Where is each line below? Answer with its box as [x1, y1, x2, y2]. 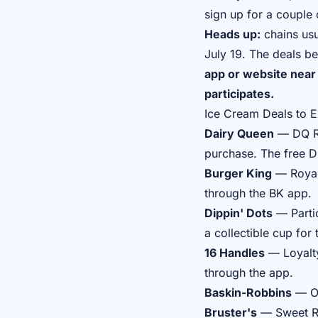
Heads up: [204, 27, 261, 41]
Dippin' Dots [204, 206, 273, 220]
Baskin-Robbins [204, 285, 292, 300]
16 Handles [204, 246, 265, 260]
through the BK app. [204, 186, 312, 200]
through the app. [204, 265, 293, 280]
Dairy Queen [204, 126, 274, 141]
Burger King [204, 166, 272, 180]
